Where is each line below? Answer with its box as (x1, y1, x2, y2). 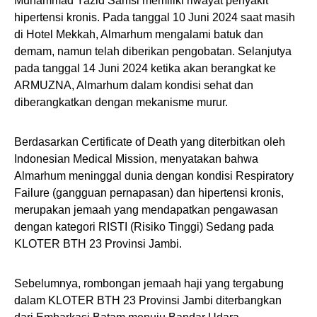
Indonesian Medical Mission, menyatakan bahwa (14, 153, 258, 165)
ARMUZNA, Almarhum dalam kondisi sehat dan (14, 79, 253, 91)
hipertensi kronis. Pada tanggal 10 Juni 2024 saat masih (14, 11, 295, 23)
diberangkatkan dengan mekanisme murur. (14, 96, 228, 108)
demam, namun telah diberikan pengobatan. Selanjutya (14, 45, 292, 57)
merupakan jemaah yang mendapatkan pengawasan (14, 204, 278, 216)
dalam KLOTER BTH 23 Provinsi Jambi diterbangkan (14, 294, 282, 306)
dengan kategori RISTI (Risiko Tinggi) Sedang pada (14, 221, 274, 233)
